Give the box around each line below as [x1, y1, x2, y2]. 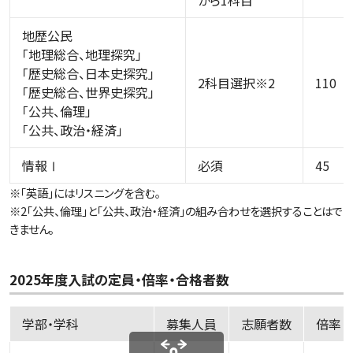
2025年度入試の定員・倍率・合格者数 [9, 269, 229, 290]
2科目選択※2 [198, 73, 275, 93]
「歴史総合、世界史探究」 [22, 83, 154, 102]
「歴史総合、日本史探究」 [22, 64, 154, 84]
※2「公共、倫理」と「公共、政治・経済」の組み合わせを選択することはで [9, 203, 343, 220]
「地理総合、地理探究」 [22, 45, 142, 65]
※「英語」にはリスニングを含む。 [9, 184, 161, 202]
